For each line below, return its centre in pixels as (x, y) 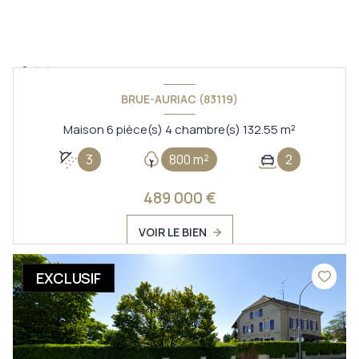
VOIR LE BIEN (172, 232)
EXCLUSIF (69, 278)
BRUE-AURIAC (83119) (179, 99)
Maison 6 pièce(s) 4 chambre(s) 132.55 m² (288, 129)
